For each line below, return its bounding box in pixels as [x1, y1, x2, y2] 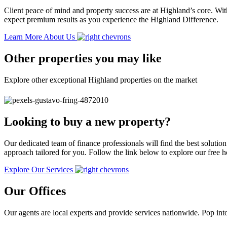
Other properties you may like [4, 52, 162, 65]
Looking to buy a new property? [4, 115, 171, 129]
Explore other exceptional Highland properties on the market [4, 75, 197, 84]
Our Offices [4, 184, 66, 198]
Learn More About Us [4, 32, 77, 42]
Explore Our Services [4, 165, 75, 174]
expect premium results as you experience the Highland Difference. [4, 15, 218, 24]
